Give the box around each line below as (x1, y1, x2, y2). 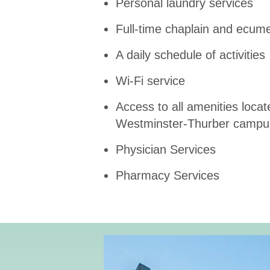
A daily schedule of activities (116, 48, 265, 61)
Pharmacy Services (116, 168, 223, 182)
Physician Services (116, 142, 216, 156)
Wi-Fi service (116, 74, 185, 87)
